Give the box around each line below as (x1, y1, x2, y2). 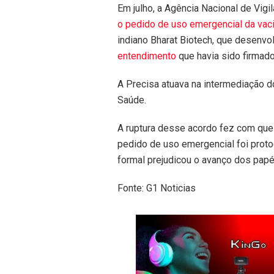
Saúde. (117, 94, 146, 106)
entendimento (117, 50, 176, 62)
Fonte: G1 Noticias (117, 182, 196, 194)
